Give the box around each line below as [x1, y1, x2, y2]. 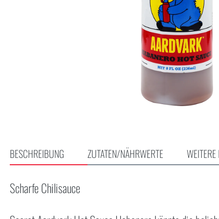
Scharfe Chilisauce [10, 178, 80, 197]
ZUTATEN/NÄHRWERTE [88, 146, 163, 161]
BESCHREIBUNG [10, 146, 64, 161]
